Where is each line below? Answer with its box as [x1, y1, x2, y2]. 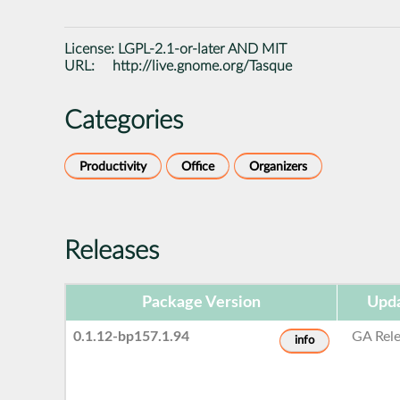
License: [64, 41, 118, 56]
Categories [64, 107, 183, 134]
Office [181, 159, 214, 173]
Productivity [79, 159, 146, 173]
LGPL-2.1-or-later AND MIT [118, 41, 287, 56]
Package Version [142, 294, 261, 311]
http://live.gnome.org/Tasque [112, 58, 293, 73]
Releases [64, 237, 159, 264]
